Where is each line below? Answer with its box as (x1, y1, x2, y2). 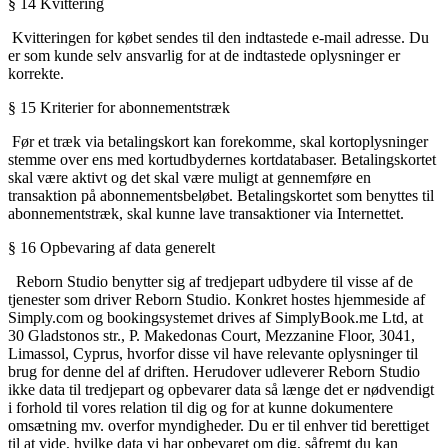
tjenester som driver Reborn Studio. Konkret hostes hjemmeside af (8, 291, 425, 309)
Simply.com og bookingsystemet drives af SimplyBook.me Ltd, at (8, 309, 423, 327)
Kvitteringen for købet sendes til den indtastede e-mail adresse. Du (8, 29, 429, 47)
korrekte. (8, 65, 64, 83)
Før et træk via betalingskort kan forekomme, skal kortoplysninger (8, 133, 428, 151)
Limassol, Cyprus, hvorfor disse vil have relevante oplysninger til (8, 345, 418, 363)
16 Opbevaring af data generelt (20, 239, 215, 257)
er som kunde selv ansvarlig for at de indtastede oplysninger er (8, 47, 400, 65)
